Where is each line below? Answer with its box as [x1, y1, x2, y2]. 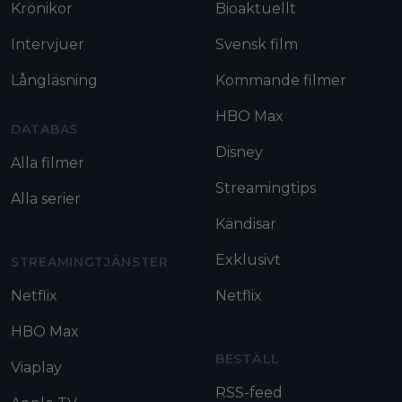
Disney [215, 143, 263, 161]
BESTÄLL [215, 350, 280, 367]
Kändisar [215, 214, 276, 232]
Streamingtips [215, 179, 316, 197]
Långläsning [11, 71, 98, 89]
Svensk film [215, 35, 298, 53]
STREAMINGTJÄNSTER [11, 253, 169, 270]
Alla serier [11, 189, 81, 207]
